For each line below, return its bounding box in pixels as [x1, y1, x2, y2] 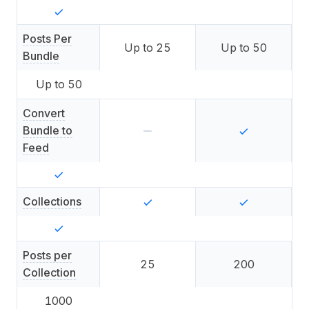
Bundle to [23, 123, 72, 137]
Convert [23, 106, 65, 120]
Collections [23, 195, 81, 208]
